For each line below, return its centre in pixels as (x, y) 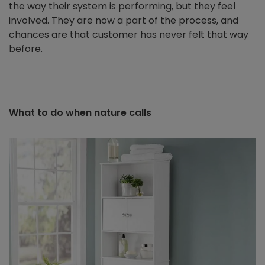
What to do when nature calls (80, 113)
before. (27, 49)
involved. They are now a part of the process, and (124, 21)
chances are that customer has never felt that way (129, 35)
